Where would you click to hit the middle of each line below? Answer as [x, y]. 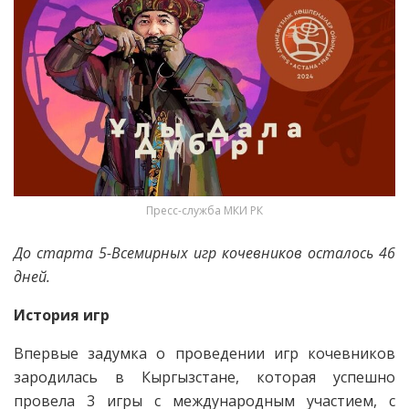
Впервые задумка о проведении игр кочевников [204, 353]
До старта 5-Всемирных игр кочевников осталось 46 [204, 252]
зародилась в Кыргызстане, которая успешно [204, 377]
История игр [62, 315]
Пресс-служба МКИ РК [204, 210]
